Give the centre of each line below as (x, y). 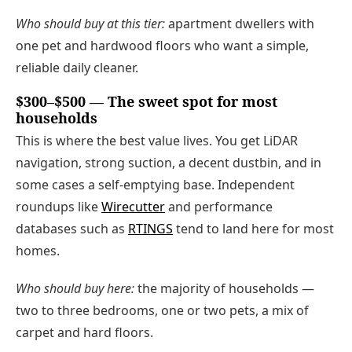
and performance (219, 207)
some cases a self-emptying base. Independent (155, 185)
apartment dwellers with (240, 23)
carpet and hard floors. (84, 332)
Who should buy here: (75, 288)
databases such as (72, 229)
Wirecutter (133, 207)
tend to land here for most (253, 229)
